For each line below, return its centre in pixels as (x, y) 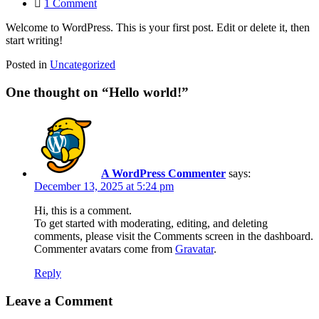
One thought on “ (57, 92)
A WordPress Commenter (163, 174)
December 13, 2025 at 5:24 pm (104, 187)
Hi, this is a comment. (83, 211)
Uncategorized (83, 64)
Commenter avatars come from (105, 249)
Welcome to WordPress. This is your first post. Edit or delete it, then (158, 27)
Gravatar (194, 249)
